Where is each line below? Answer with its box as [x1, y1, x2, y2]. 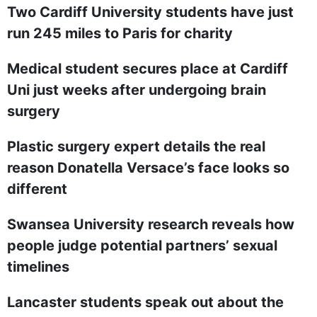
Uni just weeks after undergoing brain [7, 81, 266, 98]
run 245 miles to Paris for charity [7, 25, 233, 42]
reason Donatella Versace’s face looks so [7, 159, 289, 176]
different [7, 180, 67, 197]
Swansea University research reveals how [7, 216, 294, 233]
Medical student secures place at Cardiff [7, 60, 288, 77]
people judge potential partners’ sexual [7, 237, 277, 254]
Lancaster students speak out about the [7, 294, 284, 311]
